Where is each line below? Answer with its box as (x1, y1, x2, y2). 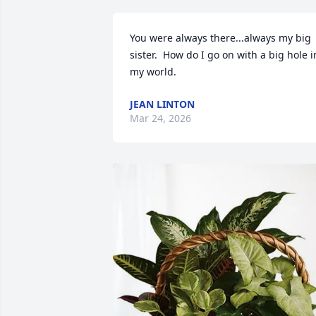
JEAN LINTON (130, 97, 195, 111)
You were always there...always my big (130, 31, 311, 44)
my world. (130, 65, 176, 78)
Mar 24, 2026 (130, 111, 191, 125)
